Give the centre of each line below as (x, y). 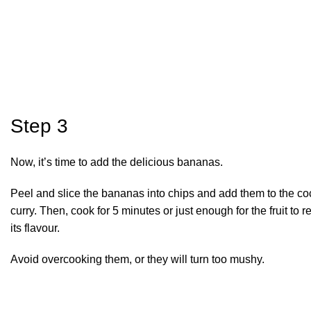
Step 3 (39, 126)
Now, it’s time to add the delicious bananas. (117, 162)
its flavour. (35, 228)
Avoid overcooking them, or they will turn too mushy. (137, 259)
